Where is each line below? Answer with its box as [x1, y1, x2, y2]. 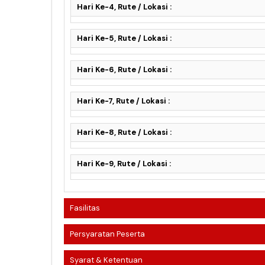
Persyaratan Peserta [70, 228, 145, 239]
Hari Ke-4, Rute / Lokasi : [77, 1, 172, 12]
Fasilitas [70, 202, 100, 213]
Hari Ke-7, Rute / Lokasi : [77, 95, 170, 106]
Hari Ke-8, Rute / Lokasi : [77, 127, 172, 137]
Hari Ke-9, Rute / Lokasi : [77, 158, 171, 169]
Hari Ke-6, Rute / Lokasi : [77, 64, 172, 75]
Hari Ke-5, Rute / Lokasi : [77, 33, 172, 43]
